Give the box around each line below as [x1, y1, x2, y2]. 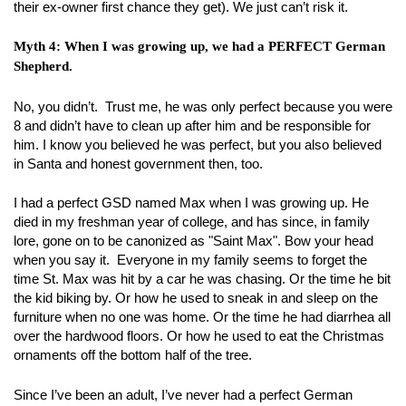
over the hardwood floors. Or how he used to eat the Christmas [14, 328, 384, 343]
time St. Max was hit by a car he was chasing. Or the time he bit [14, 271, 391, 286]
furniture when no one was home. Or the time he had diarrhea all [14, 309, 391, 324]
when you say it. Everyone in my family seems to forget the [14, 252, 367, 267]
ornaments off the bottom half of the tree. [14, 347, 252, 362]
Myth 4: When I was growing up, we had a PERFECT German [14, 39, 385, 53]
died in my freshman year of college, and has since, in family [14, 214, 370, 229]
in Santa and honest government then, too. [14, 155, 263, 171]
